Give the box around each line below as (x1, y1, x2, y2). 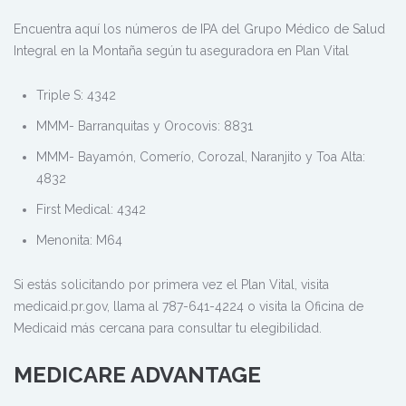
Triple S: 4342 (36, 87, 116, 102)
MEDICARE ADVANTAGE (14, 361, 261, 388)
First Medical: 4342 (36, 201, 146, 217)
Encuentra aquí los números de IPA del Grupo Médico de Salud (14, 21, 385, 36)
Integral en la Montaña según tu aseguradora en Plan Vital (14, 43, 349, 58)
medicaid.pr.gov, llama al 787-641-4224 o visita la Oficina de (14, 298, 363, 314)
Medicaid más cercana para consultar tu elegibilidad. (14, 320, 322, 335)
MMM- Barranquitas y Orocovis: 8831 (36, 118, 253, 133)
